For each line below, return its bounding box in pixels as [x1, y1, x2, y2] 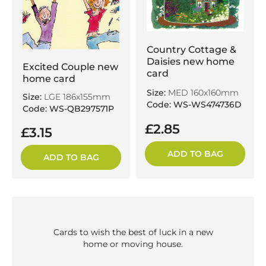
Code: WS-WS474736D [147, 99, 242, 110]
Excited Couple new [23, 61, 118, 72]
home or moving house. [83, 238, 183, 249]
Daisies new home [147, 55, 235, 67]
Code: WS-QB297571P [23, 103, 114, 114]
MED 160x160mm [166, 87, 239, 98]
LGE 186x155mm [42, 91, 110, 102]
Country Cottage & [147, 43, 236, 55]
